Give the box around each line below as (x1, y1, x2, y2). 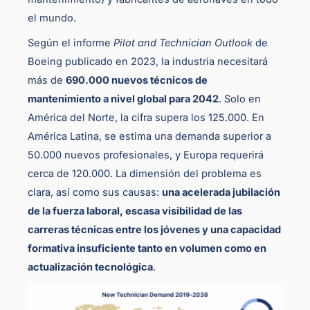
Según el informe (28, 37, 113, 50)
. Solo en (219, 93, 261, 106)
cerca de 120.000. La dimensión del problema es (28, 167, 262, 181)
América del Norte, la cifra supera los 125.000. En (28, 111, 264, 125)
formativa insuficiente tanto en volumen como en (28, 242, 266, 255)
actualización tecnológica (28, 261, 153, 274)
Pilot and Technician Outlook (113, 37, 253, 50)
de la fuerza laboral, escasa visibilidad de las (28, 205, 242, 218)
